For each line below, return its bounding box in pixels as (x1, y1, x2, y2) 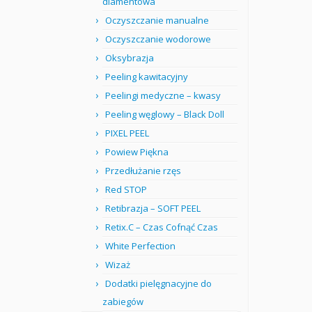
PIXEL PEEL (105, 127, 149, 139)
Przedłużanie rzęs (105, 164, 181, 177)
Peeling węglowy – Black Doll (105, 108, 224, 120)
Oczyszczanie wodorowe (105, 33, 211, 45)
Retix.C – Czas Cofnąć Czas (105, 221, 218, 233)
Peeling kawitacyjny (105, 70, 188, 83)
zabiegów (102, 295, 143, 308)
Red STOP (105, 183, 147, 196)
